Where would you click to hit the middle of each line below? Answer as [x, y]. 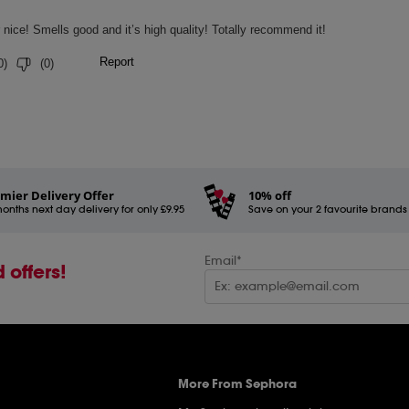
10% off [270, 195]
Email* [223, 260]
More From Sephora [237, 384]
